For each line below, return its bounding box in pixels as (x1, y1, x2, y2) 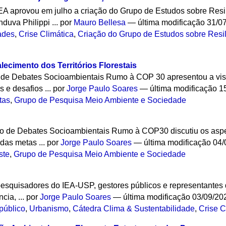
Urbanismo (29, 204, 69, 213)
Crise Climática (19, 29, 74, 38)
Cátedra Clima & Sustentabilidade (73, 204, 195, 213)
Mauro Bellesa (74, 18, 126, 27)
